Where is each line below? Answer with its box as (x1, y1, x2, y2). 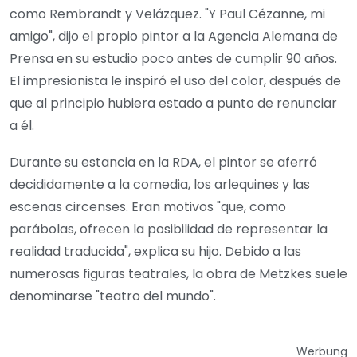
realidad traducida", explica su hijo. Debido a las (10, 241, 301, 261)
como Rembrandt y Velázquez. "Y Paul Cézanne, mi (10, 4, 325, 23)
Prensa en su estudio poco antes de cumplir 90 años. (10, 49, 337, 68)
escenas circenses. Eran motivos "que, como (10, 197, 286, 216)
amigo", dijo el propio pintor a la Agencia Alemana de (10, 26, 338, 45)
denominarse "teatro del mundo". (10, 286, 216, 305)
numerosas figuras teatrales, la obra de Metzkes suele (10, 264, 347, 283)
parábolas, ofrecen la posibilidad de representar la (10, 219, 328, 238)
